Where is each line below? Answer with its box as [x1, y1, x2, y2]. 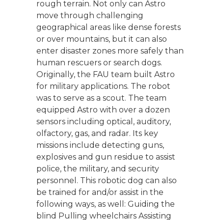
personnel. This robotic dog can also [36, 175, 177, 185]
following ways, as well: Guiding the [36, 199, 175, 209]
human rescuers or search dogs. [36, 57, 162, 67]
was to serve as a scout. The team [36, 93, 166, 103]
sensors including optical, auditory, [36, 116, 171, 126]
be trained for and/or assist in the [36, 187, 164, 197]
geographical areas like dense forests [36, 22, 181, 32]
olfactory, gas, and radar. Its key [36, 128, 158, 138]
